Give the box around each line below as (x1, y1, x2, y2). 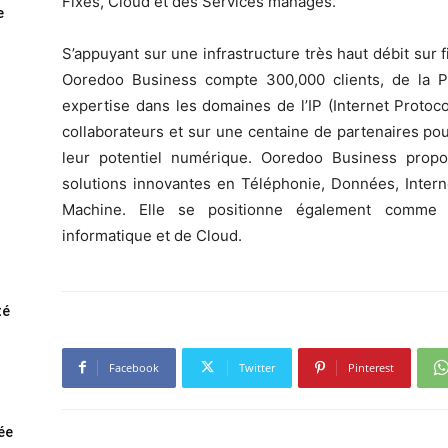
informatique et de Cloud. (62, 225, 242, 245)
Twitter (239, 359, 275, 375)
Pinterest (348, 359, 394, 375)
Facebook (109, 359, 159, 375)
